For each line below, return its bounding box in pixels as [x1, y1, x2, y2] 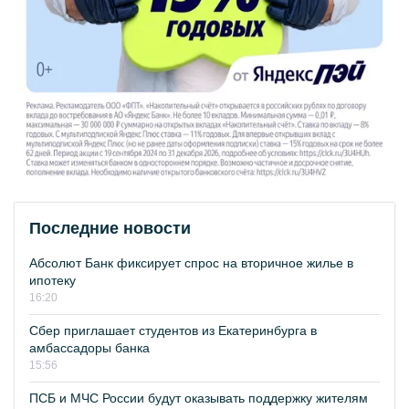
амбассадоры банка [29, 341, 150, 356]
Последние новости [29, 219, 191, 238]
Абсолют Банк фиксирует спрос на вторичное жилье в [29, 256, 353, 271]
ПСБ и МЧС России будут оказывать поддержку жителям [29, 391, 368, 406]
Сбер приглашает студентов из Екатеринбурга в [29, 323, 317, 339]
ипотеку [29, 273, 76, 288]
